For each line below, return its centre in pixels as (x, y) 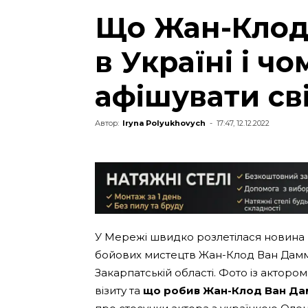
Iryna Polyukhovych (164, 123)
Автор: (107, 123)
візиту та (119, 290)
